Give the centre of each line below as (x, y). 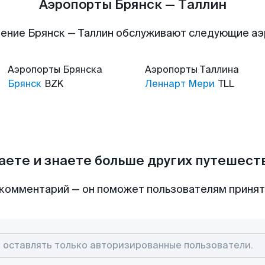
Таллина (219, 70)
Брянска (83, 70)
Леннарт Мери (180, 84)
